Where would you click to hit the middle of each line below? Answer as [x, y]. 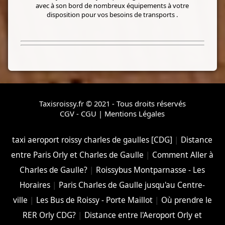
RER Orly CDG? [49, 215]
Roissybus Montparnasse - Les [151, 170]
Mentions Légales [135, 114]
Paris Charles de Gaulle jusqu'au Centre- [132, 185]
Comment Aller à [183, 155]
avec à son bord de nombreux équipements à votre [113, 6]
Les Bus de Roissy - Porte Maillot [94, 200]
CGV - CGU [78, 114]
